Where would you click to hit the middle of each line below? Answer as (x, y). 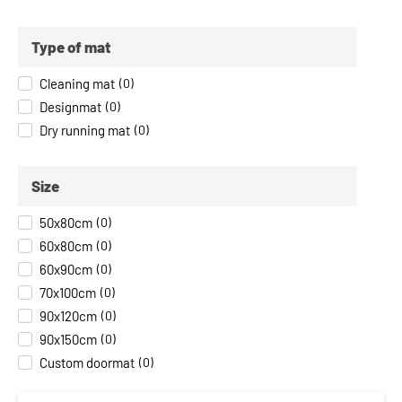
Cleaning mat (77, 83)
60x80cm (66, 245)
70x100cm (68, 292)
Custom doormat (87, 362)
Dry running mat (85, 130)
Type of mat (71, 47)
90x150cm (68, 339)
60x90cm (66, 269)
